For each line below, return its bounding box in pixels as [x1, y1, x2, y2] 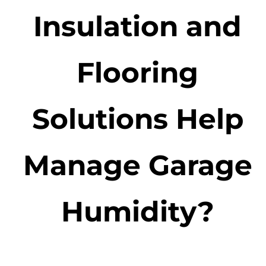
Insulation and [33, 9, 242, 44]
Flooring [77, 55, 199, 90]
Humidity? [61, 194, 214, 229]
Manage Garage [23, 148, 252, 183]
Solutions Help [31, 102, 243, 137]
